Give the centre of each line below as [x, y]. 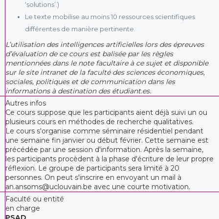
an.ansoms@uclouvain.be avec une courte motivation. [98, 186]
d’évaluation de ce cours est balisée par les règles [89, 54]
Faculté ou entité [35, 199]
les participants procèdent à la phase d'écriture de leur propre [109, 159]
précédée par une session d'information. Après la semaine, [104, 149]
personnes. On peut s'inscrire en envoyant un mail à [93, 177]
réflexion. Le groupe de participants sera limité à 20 [92, 168]
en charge [23, 208]
